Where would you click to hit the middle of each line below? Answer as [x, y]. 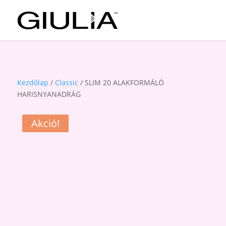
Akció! [45, 124]
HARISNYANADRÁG [49, 94]
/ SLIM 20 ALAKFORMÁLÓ [121, 82]
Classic [66, 82]
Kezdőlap [33, 82]
